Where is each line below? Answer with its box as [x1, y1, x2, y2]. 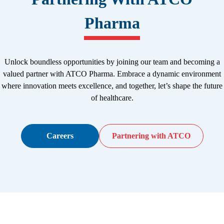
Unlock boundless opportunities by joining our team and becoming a [4, 57, 220, 66]
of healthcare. [90, 93, 133, 102]
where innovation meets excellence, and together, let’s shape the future [1, 81, 222, 90]
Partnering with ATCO [111, 131, 190, 140]
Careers [46, 131, 73, 140]
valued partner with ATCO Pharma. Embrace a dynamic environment [3, 69, 221, 78]
